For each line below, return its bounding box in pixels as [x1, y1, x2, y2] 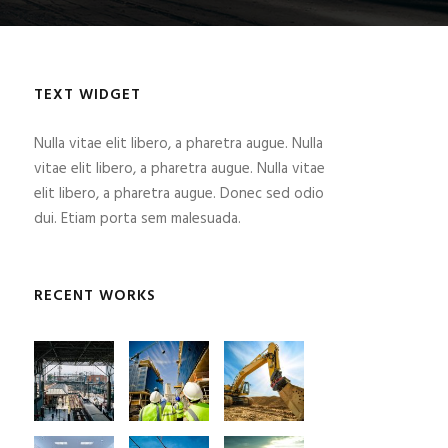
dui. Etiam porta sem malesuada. [33, 207, 241, 231]
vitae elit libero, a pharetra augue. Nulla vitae [33, 157, 325, 181]
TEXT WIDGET [33, 83, 141, 107]
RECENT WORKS [33, 284, 156, 308]
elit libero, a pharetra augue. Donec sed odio [33, 182, 324, 206]
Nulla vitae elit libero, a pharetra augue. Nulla [33, 132, 323, 156]
